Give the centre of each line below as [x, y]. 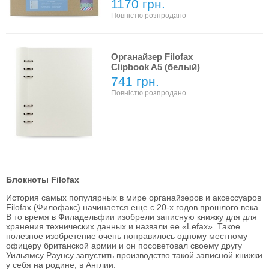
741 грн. [135, 81]
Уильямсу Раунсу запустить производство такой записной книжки [134, 255]
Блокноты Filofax [43, 180]
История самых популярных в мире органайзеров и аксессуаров [134, 198]
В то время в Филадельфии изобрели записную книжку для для [131, 217]
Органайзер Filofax [152, 57]
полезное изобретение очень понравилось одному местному [127, 236]
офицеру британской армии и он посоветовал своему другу [124, 246]
